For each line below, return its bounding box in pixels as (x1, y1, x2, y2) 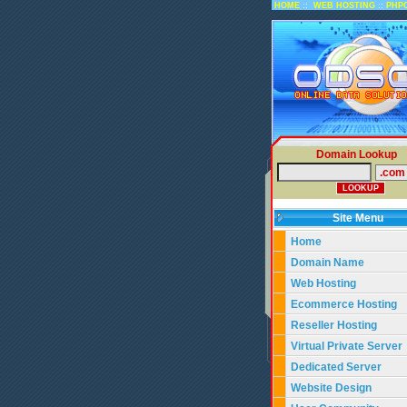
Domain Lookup (315, 148, 397, 161)
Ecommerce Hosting (291, 298, 397, 311)
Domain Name (291, 256, 364, 269)
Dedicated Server (291, 361, 384, 373)
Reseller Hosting (291, 319, 377, 332)
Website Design (291, 382, 372, 394)
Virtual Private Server (291, 340, 405, 352)
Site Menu (332, 212, 392, 224)
